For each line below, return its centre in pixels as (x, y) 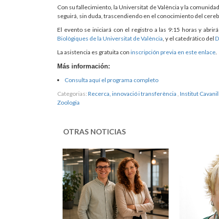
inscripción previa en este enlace (173, 52)
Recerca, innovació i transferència (132, 94)
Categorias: (72, 94)
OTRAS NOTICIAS (95, 132)
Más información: (84, 66)
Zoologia (68, 103)
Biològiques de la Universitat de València (110, 39)
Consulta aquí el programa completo (111, 80)
